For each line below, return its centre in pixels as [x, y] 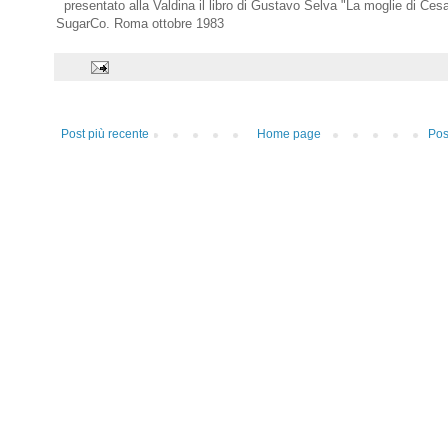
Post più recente [105, 134]
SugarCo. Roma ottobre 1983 [140, 24]
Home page [288, 134]
